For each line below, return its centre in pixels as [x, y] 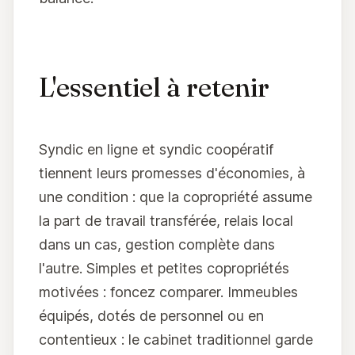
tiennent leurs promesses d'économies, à [172, 174]
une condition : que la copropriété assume [176, 197]
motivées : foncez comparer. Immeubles [168, 292]
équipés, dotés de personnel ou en [151, 316]
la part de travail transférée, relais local [166, 221]
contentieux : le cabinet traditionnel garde [176, 340]
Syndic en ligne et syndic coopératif [156, 150]
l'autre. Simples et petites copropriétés [164, 269]
